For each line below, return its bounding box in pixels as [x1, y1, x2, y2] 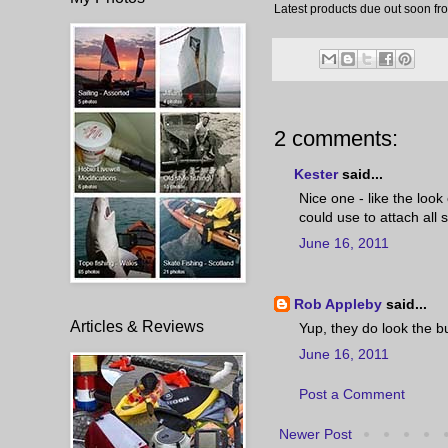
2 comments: [274, 126, 398, 152]
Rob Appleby [294, 296, 382, 313]
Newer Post [279, 426, 352, 443]
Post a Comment [299, 386, 405, 403]
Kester [294, 166, 338, 183]
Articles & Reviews [70, 317, 204, 335]
